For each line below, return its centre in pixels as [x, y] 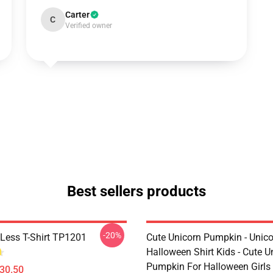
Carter [77, 15]
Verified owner [88, 26]
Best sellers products [136, 191]
